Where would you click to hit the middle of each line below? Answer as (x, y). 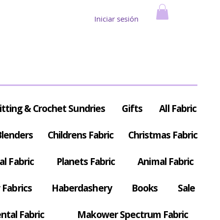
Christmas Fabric (163, 135)
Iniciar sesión (116, 18)
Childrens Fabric (81, 135)
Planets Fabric (86, 162)
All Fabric (178, 109)
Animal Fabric (166, 162)
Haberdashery (82, 188)
